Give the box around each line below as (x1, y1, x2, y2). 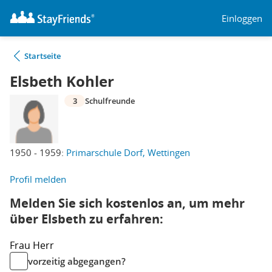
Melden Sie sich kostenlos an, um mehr (10, 195, 245, 211)
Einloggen (222, 12, 262, 24)
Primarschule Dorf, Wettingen (66, 146, 190, 158)
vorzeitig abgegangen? (28, 255, 126, 267)
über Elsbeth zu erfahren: (10, 211, 163, 227)
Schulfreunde (85, 95, 135, 106)
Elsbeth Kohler (10, 71, 114, 92)
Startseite (24, 50, 61, 61)
